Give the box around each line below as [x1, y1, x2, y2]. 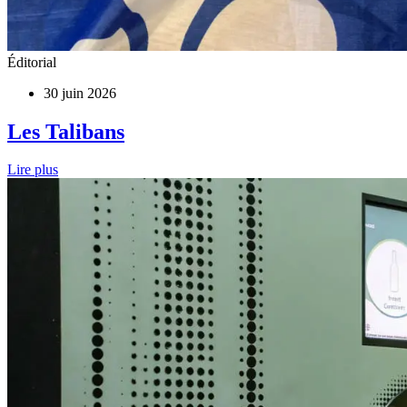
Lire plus [7, 162, 58, 178]
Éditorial [7, 54, 56, 70]
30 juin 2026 [44, 84, 116, 101]
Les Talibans [7, 119, 124, 144]
